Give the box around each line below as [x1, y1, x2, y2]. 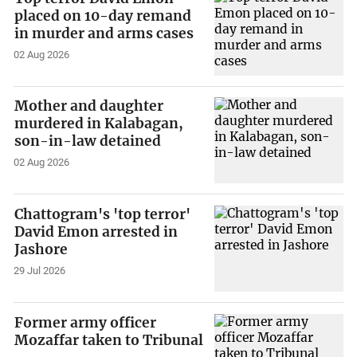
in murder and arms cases [14, 24, 194, 42]
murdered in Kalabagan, [14, 115, 184, 133]
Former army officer [14, 313, 157, 331]
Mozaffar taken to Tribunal [14, 331, 204, 349]
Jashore [14, 241, 69, 259]
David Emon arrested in [14, 223, 178, 241]
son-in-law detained [14, 132, 162, 151]
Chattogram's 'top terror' [14, 206, 191, 224]
